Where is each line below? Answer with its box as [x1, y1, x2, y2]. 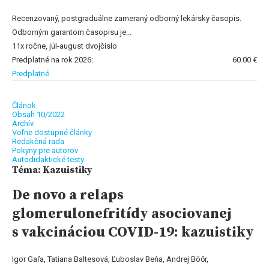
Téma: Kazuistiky [12, 163, 92, 176]
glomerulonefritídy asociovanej [12, 204, 232, 223]
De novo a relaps [12, 186, 124, 204]
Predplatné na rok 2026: [12, 55, 93, 64]
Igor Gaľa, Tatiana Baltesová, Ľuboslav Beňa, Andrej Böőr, [12, 254, 208, 264]
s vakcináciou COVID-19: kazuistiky [12, 223, 254, 241]
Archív [12, 118, 34, 128]
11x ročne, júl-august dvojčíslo [12, 41, 117, 50]
